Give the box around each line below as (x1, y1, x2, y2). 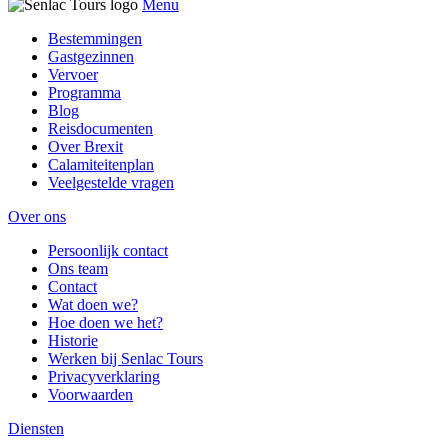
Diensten (8, 420, 64, 438)
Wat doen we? (48, 296, 138, 314)
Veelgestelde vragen (48, 174, 174, 192)
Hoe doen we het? (48, 314, 163, 332)
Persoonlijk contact (48, 242, 168, 260)
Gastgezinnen (48, 48, 134, 66)
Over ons (8, 208, 66, 226)
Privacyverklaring (48, 368, 160, 386)
